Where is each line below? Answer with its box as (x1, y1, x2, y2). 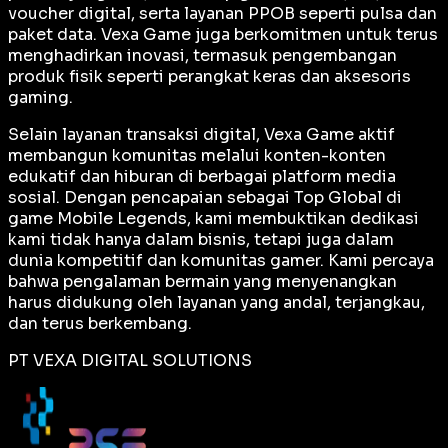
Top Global (294, 187, 382, 209)
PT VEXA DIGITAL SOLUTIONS (8, 350, 252, 372)
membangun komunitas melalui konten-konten (8, 145, 386, 167)
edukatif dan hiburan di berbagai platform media (8, 166, 396, 188)
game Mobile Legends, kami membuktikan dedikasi (8, 208, 419, 230)
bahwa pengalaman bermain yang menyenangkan (8, 271, 397, 293)
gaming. (8, 87, 73, 109)
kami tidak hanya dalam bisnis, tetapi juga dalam (8, 229, 394, 251)
